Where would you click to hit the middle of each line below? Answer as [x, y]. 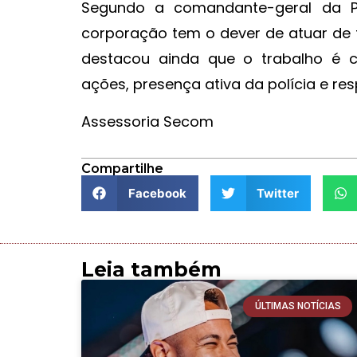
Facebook [157, 193]
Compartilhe [122, 169]
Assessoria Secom [147, 121]
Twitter [278, 193]
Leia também [151, 270]
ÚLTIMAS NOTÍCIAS [298, 306]
